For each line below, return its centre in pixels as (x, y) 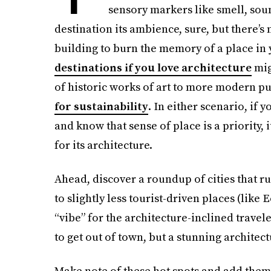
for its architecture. (103, 145)
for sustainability (101, 106)
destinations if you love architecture (153, 67)
